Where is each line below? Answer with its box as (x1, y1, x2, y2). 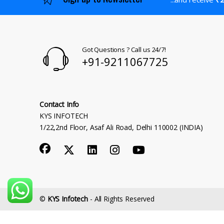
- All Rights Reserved (88, 194, 154, 204)
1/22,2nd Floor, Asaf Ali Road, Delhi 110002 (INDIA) (39, 122, 203, 132)
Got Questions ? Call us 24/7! (81, 45, 166, 54)
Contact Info (39, 99, 79, 109)
